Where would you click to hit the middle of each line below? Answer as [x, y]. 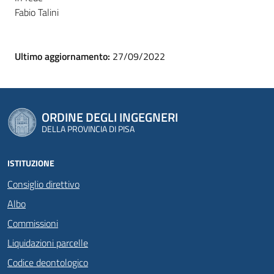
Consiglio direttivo [43, 184]
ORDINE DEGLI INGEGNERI [110, 117]
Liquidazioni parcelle [48, 243]
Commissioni [33, 223]
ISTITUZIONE [31, 163]
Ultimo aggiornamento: [64, 56]
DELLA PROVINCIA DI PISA [88, 129]
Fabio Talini [37, 12]
